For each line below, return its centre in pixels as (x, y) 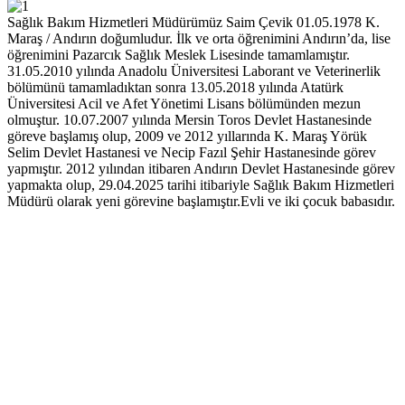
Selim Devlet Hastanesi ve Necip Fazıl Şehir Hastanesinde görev (192, 153)
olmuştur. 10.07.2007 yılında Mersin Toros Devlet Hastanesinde (189, 120)
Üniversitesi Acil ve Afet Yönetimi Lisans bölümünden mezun (184, 104)
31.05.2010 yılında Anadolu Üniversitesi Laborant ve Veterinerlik (194, 71)
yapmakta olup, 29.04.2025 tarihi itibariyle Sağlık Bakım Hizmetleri (201, 185)
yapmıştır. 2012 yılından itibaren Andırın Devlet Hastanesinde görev (201, 169)
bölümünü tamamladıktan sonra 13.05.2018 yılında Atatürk (175, 88)
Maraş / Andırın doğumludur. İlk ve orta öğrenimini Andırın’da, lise (199, 39)
